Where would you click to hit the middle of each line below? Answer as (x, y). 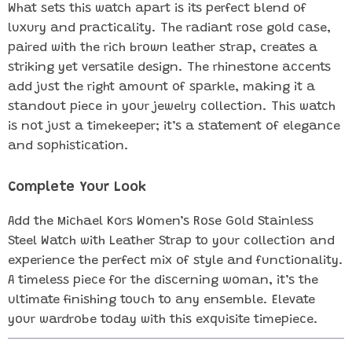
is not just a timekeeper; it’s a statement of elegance (174, 126)
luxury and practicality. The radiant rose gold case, (169, 28)
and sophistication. (68, 146)
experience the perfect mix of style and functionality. (176, 261)
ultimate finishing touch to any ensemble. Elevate (161, 300)
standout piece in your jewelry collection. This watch (172, 107)
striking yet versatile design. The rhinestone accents (169, 68)
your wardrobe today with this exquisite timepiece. (163, 320)
